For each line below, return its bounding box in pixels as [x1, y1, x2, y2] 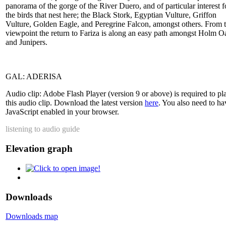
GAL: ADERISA [6, 72, 62, 81]
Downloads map [6, 212, 58, 221]
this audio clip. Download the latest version [6, 98, 145, 107]
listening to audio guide [6, 125, 80, 134]
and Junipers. [6, 38, 47, 47]
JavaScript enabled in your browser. [6, 107, 119, 117]
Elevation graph [6, 143, 73, 154]
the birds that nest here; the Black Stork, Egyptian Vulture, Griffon [6, 11, 216, 20]
